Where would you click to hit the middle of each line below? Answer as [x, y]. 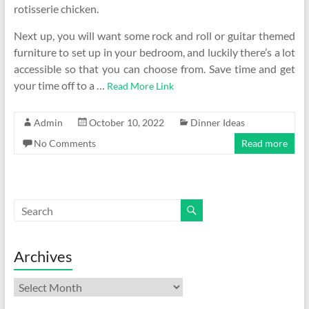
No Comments [64, 143]
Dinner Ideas [217, 122]
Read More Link [140, 86]
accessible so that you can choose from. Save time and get [154, 69]
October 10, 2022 [126, 122]
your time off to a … [60, 85]
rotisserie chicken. [56, 9]
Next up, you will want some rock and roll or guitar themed [154, 36]
